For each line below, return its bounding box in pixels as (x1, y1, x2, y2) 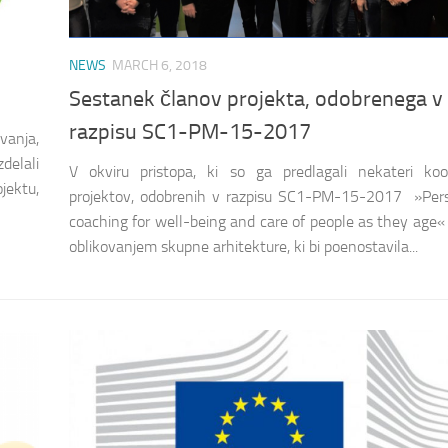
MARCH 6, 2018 (112, 57, 207, 75)
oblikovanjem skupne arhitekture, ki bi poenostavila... (69, 236, 418, 256)
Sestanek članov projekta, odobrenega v (69, 85, 443, 112)
